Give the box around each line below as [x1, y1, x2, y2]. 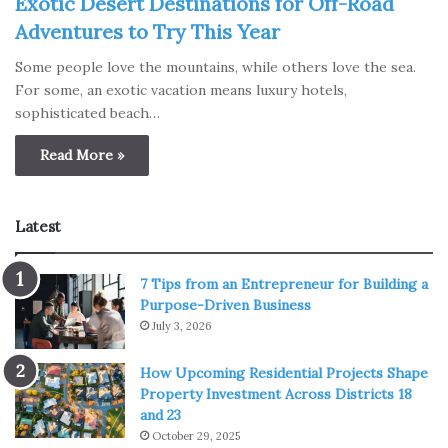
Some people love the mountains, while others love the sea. [15, 58, 416, 77]
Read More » [40, 146, 124, 165]
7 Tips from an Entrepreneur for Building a [140, 275, 428, 294]
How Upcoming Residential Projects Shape [140, 364, 428, 383]
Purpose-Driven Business [140, 296, 311, 315]
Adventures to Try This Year [15, 19, 280, 45]
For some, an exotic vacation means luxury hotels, [15, 81, 347, 100]
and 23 [140, 406, 181, 425]
